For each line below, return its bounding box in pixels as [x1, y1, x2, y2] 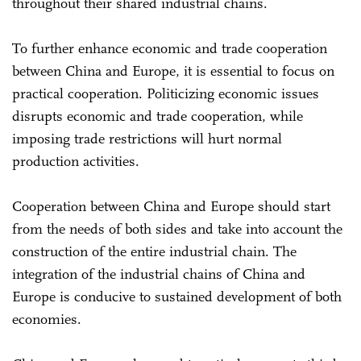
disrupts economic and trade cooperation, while [12, 107, 303, 126]
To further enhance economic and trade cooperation [12, 39, 327, 58]
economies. [12, 310, 85, 329]
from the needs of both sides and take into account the [12, 220, 342, 239]
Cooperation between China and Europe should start [12, 197, 330, 216]
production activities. [12, 152, 139, 171]
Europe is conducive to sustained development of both [12, 288, 342, 306]
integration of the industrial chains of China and [12, 265, 305, 284]
